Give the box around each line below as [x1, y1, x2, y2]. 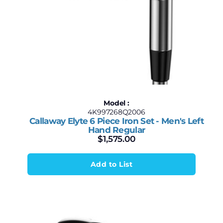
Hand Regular [88, 125, 145, 135]
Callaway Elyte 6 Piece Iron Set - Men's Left [29, 116, 204, 126]
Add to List [90, 160, 133, 169]
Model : [104, 99, 129, 108]
